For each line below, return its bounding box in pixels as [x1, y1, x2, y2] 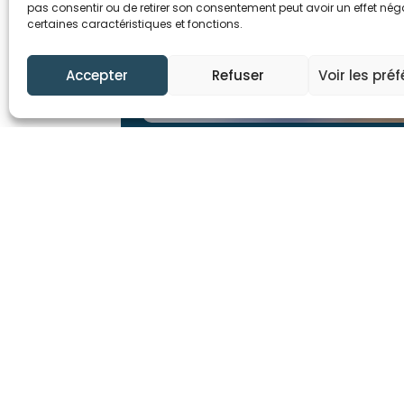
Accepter [66, 65, 129, 85]
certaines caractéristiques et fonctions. [27, 16, 243, 32]
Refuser [211, 65, 264, 85]
